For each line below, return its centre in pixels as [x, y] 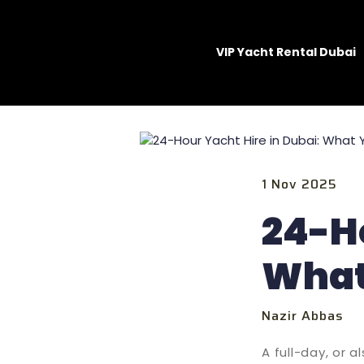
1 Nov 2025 [300, 184]
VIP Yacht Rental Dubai [286, 52]
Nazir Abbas [303, 315]
